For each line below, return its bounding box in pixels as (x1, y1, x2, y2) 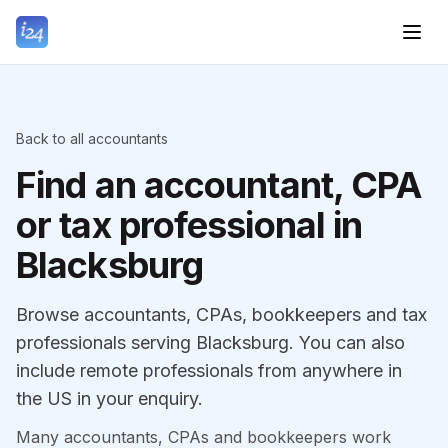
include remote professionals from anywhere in (16, 360, 402, 381)
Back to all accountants (16, 130, 168, 147)
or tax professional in (16, 203, 363, 247)
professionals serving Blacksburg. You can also (16, 332, 405, 353)
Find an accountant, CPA (16, 163, 422, 207)
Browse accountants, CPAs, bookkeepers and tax (16, 304, 427, 325)
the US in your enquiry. (16, 388, 203, 409)
